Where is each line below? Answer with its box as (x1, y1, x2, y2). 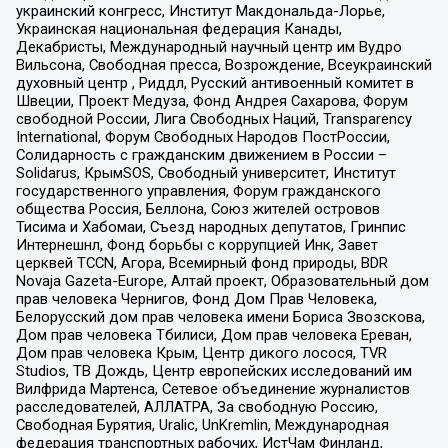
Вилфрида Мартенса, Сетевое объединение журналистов (15, 379, 410, 398)
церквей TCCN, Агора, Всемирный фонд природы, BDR (15, 253, 388, 272)
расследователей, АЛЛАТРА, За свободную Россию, (15, 397, 378, 416)
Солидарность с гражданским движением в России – (15, 145, 387, 164)
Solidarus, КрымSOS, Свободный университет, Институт (15, 163, 396, 182)
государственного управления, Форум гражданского (15, 181, 381, 200)
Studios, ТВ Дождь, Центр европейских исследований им (15, 361, 412, 380)
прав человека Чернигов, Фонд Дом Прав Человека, (15, 289, 377, 308)
